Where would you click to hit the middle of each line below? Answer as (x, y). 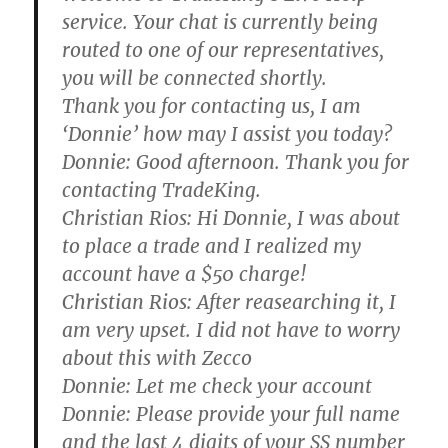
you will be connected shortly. (195, 78)
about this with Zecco (157, 358)
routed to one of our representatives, (223, 50)
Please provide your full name (266, 414)
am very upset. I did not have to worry (231, 330)
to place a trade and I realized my (212, 246)
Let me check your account (252, 386)
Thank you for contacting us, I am (212, 106)
